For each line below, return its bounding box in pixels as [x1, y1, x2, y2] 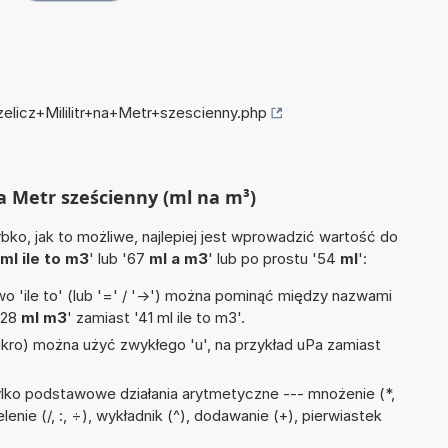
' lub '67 [89, 249, 149, 269]
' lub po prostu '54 [208, 249, 340, 269]
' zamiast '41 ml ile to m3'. [67, 308, 245, 328]
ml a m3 [149, 249, 208, 269]
